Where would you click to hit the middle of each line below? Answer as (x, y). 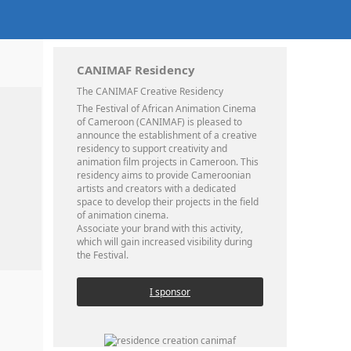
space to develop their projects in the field (168, 202)
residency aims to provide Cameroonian (164, 175)
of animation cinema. (123, 215)
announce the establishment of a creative (167, 135)
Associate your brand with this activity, (160, 228)
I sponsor (170, 292)
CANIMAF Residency (136, 70)
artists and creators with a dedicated (156, 188)
